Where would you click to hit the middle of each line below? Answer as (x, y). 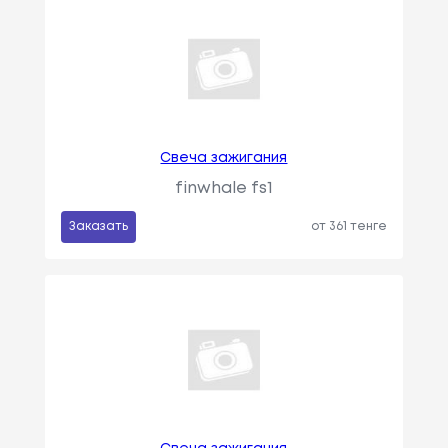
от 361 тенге (349, 227)
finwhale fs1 (223, 189)
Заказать (98, 227)
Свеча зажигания (224, 158)
